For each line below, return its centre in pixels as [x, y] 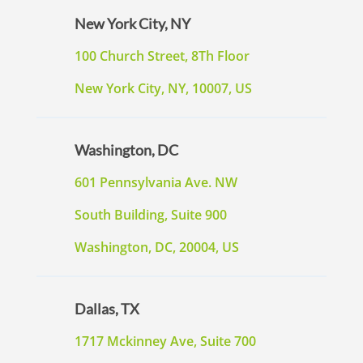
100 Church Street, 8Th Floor [162, 56]
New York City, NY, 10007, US [163, 89]
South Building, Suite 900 [150, 215]
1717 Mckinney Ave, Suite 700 [165, 342]
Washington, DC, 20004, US [156, 248]
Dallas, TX [107, 309]
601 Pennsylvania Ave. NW [156, 183]
